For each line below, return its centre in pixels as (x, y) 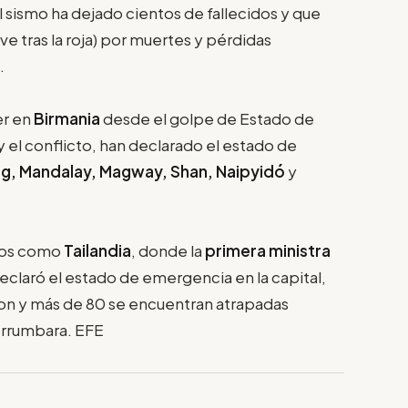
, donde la (168, 250)
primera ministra (268, 250)
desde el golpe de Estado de (207, 118)
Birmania (67, 118)
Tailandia (97, 250)
